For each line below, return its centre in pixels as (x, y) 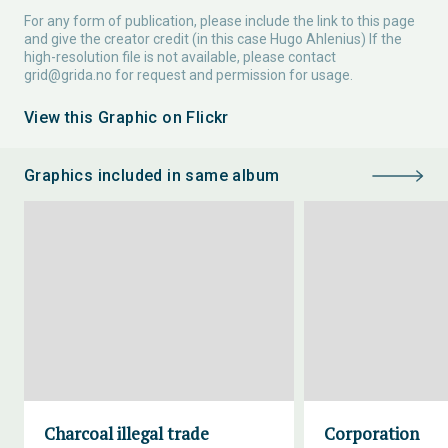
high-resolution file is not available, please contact (180, 57)
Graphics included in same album (152, 175)
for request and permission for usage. (232, 75)
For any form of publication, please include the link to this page (219, 21)
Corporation (371, 433)
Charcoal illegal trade (126, 433)
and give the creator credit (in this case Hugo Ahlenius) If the (213, 39)
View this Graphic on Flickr (126, 117)
